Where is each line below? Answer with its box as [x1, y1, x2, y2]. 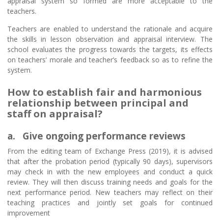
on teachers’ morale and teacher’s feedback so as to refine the [7, 55, 213, 64]
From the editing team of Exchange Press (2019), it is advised [7, 146, 213, 156]
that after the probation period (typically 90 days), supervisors [7, 156, 213, 166]
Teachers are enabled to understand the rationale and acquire [7, 24, 213, 33]
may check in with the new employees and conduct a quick [7, 166, 213, 176]
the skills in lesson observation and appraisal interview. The [7, 34, 213, 44]
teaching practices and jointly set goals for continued [7, 197, 213, 207]
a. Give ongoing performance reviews [7, 129, 186, 142]
